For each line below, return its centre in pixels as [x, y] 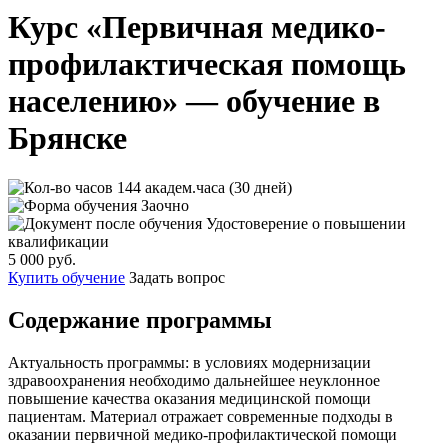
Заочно [163, 205]
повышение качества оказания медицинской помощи [189, 398]
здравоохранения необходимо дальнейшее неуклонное [194, 380]
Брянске [67, 138]
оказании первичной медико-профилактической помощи [202, 434]
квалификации [58, 241]
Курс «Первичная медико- [197, 27]
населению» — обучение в [194, 101]
